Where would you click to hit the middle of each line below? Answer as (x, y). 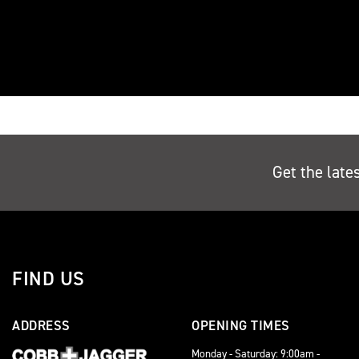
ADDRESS (41, 326)
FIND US (48, 279)
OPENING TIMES (241, 326)
